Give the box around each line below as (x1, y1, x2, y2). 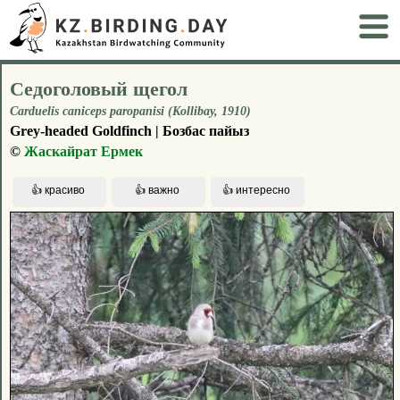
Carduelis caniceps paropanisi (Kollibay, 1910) (10, 104, 251, 118)
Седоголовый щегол (10, 77, 187, 100)
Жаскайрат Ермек (24, 143, 143, 159)
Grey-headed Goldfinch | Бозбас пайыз (10, 122, 249, 138)
